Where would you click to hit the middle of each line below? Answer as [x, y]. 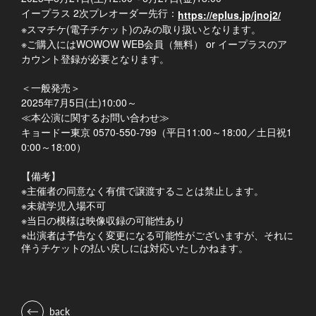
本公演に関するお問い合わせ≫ [100, 117]
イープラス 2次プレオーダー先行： [99, 13]
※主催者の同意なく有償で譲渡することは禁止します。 [142, 190]
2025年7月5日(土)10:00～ [79, 102]
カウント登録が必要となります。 [95, 58]
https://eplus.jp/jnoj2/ [229, 14]
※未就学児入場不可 [63, 205]
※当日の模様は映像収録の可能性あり [103, 220]
